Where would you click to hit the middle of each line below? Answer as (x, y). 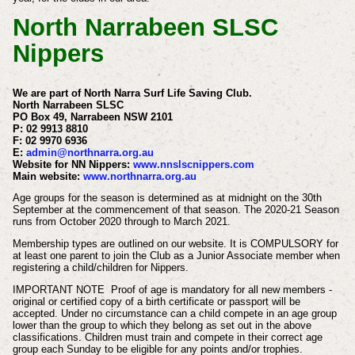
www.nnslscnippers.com (193, 164)
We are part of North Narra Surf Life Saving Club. (132, 93)
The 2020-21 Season (291, 210)
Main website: (48, 176)
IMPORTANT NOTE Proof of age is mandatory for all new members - (172, 289)
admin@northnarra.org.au (90, 152)
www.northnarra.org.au (139, 176)
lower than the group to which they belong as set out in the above (162, 325)
